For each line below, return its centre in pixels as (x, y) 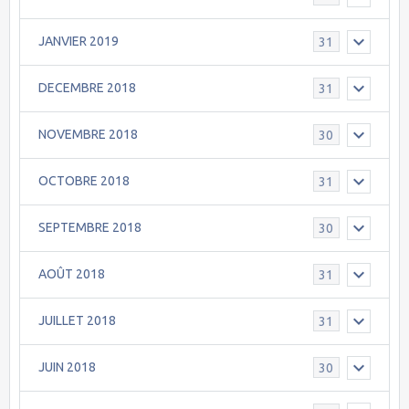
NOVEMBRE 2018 (88, 135)
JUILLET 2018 (77, 321)
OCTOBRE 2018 (84, 181)
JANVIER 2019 (79, 42)
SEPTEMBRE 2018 (90, 228)
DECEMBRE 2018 (87, 88)
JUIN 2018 (67, 367)
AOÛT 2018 (72, 274)
